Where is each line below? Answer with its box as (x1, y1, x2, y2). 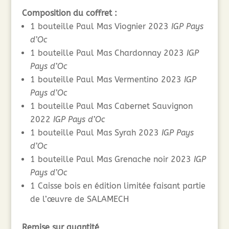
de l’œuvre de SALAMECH (30, 194, 129, 204)
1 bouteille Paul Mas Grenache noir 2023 (30, 154, 194, 165)
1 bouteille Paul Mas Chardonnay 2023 (30, 48, 187, 58)
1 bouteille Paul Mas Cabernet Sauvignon (30, 101, 193, 111)
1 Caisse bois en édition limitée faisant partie (30, 181, 205, 191)
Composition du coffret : (21, 8, 120, 18)
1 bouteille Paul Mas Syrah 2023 (30, 128, 162, 138)
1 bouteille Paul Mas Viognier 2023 (30, 21, 171, 32)
